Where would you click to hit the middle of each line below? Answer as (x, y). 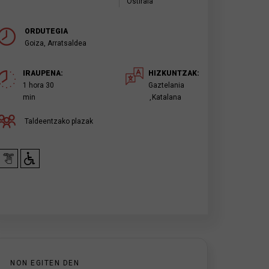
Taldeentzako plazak (59, 121)
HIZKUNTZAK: (175, 73)
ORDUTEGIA (47, 31)
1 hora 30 (39, 85)
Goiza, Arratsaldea (56, 43)
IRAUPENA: (44, 73)
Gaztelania (167, 85)
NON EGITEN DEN (45, 263)
